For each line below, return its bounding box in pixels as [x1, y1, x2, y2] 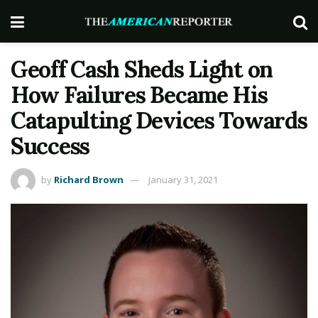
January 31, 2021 [148, 172, 218, 186]
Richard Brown [54, 172, 124, 186]
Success [11, 131, 90, 160]
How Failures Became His [11, 80, 268, 109]
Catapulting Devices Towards [11, 106, 307, 135]
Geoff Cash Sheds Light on [11, 55, 273, 84]
